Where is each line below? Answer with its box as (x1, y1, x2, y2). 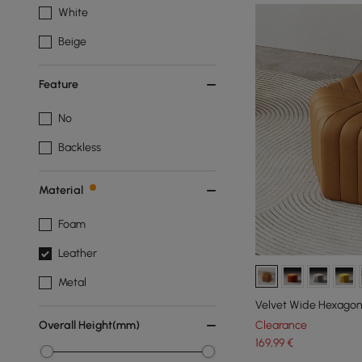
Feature (39, 78, 78, 91)
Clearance (255, 318, 307, 332)
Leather (58, 246, 97, 260)
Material (39, 183, 83, 197)
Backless (58, 141, 101, 154)
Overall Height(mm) (39, 318, 140, 332)
